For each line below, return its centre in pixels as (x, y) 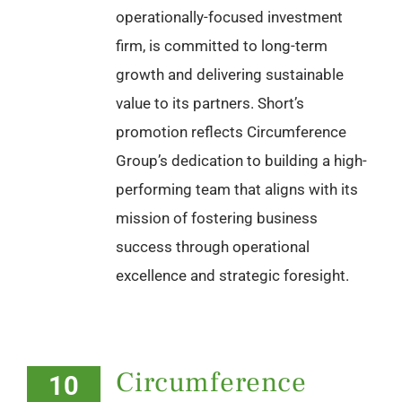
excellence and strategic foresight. (232, 275)
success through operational (213, 246)
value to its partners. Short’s (210, 103)
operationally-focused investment (229, 17)
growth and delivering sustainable (230, 74)
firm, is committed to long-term (222, 45)
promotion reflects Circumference (231, 131)
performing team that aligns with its (237, 189)
